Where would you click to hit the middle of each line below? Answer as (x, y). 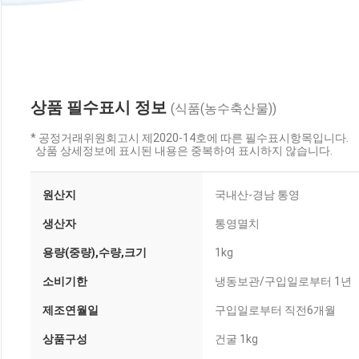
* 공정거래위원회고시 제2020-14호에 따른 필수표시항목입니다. (190, 138)
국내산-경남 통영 (257, 195)
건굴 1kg (236, 339)
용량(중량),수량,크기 (95, 252)
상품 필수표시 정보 (101, 107)
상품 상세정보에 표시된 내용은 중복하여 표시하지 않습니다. (182, 151)
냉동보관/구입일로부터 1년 (283, 281)
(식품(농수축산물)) (224, 109)
